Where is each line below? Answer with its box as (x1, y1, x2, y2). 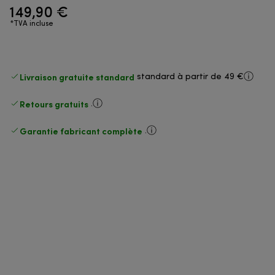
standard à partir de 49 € (137, 72, 244, 81)
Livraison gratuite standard (20, 71, 134, 82)
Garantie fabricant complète (20, 125, 142, 136)
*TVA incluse (10, 20, 53, 28)
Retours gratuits (20, 98, 88, 109)
